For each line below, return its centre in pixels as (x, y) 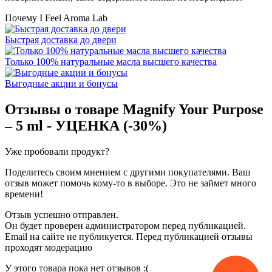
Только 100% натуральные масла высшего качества (111, 61)
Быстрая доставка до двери (61, 39)
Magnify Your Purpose (193, 109)
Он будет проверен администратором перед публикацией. (125, 225)
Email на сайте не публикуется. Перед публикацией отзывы (129, 236)
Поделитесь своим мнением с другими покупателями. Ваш (127, 172)
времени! (24, 194)
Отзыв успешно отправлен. (62, 214)
